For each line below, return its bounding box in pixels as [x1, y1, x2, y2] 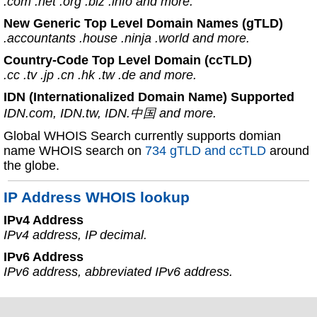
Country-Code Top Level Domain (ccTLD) [4, 53, 252, 67]
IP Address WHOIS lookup [4, 189, 190, 205]
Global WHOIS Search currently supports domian [4, 129, 281, 143]
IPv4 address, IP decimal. [4, 228, 147, 242]
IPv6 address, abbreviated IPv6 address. [4, 265, 233, 279]
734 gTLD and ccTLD [145, 144, 266, 158]
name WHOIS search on [4, 144, 145, 158]
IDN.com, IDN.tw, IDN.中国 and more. [4, 106, 217, 120]
